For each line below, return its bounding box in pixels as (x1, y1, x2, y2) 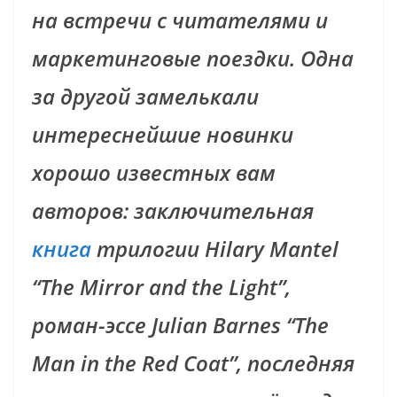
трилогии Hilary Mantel (91, 234, 339, 264)
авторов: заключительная (32, 196, 314, 226)
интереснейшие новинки (32, 120, 293, 150)
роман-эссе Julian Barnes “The (32, 310, 329, 340)
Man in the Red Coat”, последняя (32, 348, 354, 378)
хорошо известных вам (32, 158, 276, 188)
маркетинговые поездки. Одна (32, 43, 354, 74)
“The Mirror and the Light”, (32, 272, 291, 302)
